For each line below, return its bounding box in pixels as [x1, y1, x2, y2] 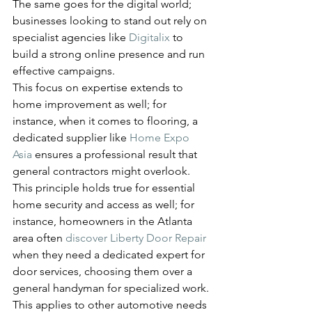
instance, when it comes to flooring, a [13, 114, 201, 127]
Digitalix [129, 30, 170, 44]
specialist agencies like [13, 30, 129, 44]
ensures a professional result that [32, 147, 200, 161]
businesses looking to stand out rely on [13, 13, 210, 27]
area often [13, 231, 65, 244]
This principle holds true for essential [13, 180, 198, 194]
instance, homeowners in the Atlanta [13, 214, 195, 228]
